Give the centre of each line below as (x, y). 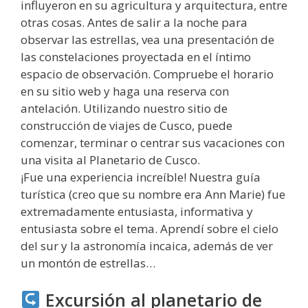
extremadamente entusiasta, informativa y (137, 212)
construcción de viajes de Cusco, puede (126, 126)
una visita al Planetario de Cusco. (110, 160)
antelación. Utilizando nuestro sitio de (124, 109)
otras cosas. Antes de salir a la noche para (134, 23)
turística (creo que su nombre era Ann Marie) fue (153, 195)
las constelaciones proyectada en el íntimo (136, 57)
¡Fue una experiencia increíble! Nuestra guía (141, 177)
